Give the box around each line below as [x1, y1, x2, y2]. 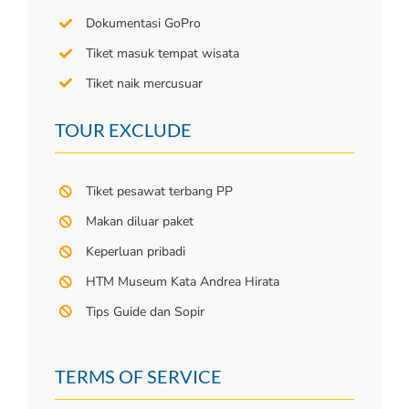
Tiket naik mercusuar [85, 74, 203, 92]
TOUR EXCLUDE [55, 119, 192, 142]
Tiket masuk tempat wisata [85, 44, 239, 62]
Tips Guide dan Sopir [85, 302, 204, 320]
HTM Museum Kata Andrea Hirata [85, 272, 279, 290]
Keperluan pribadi [85, 243, 185, 260]
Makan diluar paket [85, 213, 194, 231]
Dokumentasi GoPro [85, 14, 201, 32]
